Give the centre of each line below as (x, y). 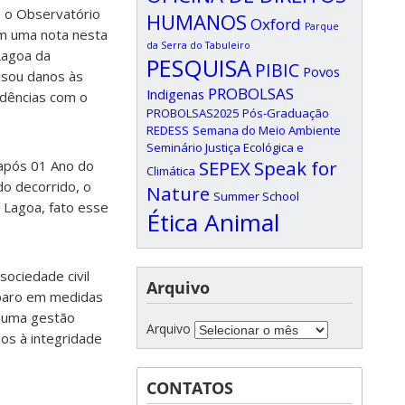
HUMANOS (197, 22)
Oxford (276, 24)
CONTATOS (190, 388)
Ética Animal (213, 222)
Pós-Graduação (286, 113)
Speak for (296, 168)
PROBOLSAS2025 (193, 113)
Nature (178, 193)
